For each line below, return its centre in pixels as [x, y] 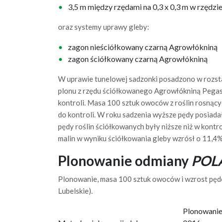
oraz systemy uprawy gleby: [104, 27]
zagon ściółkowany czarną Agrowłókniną [138, 59]
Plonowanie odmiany [125, 161]
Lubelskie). [75, 191]
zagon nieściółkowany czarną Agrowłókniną [143, 47]
